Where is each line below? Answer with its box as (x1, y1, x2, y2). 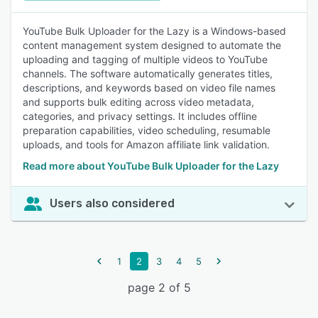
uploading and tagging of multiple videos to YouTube (23, 53, 268, 65)
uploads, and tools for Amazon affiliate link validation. (23, 138, 270, 150)
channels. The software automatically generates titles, (23, 67, 273, 79)
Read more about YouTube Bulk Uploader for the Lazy (23, 160, 279, 172)
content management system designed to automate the (23, 39, 281, 51)
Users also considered (50, 197, 175, 210)
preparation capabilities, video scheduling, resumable (23, 124, 270, 136)
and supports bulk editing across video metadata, (23, 96, 254, 108)
